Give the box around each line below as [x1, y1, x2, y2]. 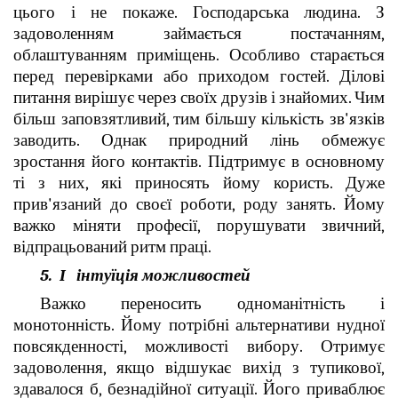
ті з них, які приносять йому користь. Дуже [13, 172, 385, 193]
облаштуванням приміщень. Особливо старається [13, 44, 385, 65]
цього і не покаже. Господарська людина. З [13, 2, 385, 22]
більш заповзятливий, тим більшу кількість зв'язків [13, 108, 385, 129]
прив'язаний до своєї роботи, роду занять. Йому [13, 194, 385, 214]
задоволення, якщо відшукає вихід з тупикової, [13, 357, 385, 378]
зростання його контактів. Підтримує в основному [13, 151, 385, 171]
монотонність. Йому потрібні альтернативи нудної [13, 314, 385, 335]
